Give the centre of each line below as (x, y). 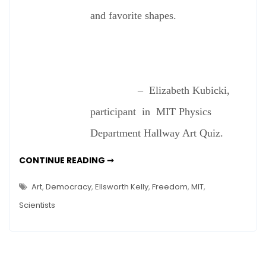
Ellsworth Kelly (122, 186)
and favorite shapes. (133, 15)
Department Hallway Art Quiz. (161, 133)
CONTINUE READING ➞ (66, 160)
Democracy (69, 186)
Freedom (170, 186)
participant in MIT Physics (152, 111)
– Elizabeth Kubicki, (160, 90)
